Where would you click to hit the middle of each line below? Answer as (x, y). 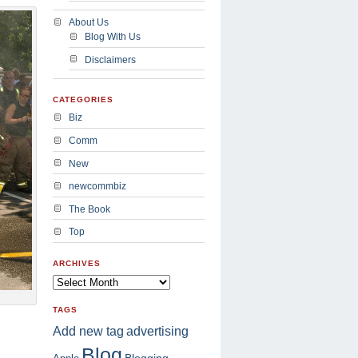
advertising (157, 331)
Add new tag (88, 332)
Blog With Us (113, 37)
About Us (89, 23)
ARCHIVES (77, 263)
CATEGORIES (83, 99)
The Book (89, 209)
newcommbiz (97, 187)
